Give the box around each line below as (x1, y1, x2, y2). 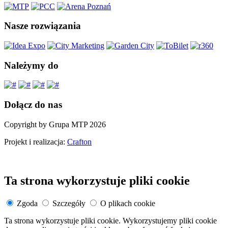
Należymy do (4, 60, 59, 71)
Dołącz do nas (4, 99, 62, 110)
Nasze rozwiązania (4, 20, 81, 32)
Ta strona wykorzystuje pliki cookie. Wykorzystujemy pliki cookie (4, 216, 217, 225)
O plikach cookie (100, 198, 155, 208)
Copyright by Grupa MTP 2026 (4, 120, 106, 129)
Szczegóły (52, 198, 85, 208)
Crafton (67, 137, 92, 146)
